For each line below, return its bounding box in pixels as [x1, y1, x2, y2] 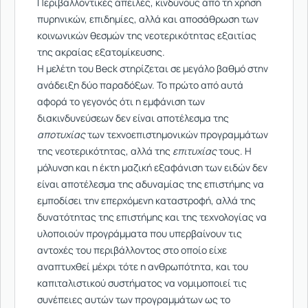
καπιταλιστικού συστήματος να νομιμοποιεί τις [37, 276, 247, 289]
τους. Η [217, 144, 252, 157]
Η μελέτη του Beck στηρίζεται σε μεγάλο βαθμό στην [37, 62, 268, 75]
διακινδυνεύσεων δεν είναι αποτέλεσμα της [37, 111, 229, 124]
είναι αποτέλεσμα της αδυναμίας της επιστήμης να [37, 177, 264, 190]
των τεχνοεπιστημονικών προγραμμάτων [85, 128, 268, 141]
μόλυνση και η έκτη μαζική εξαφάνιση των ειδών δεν [37, 161, 267, 174]
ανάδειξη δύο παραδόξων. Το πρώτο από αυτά [37, 78, 243, 91]
